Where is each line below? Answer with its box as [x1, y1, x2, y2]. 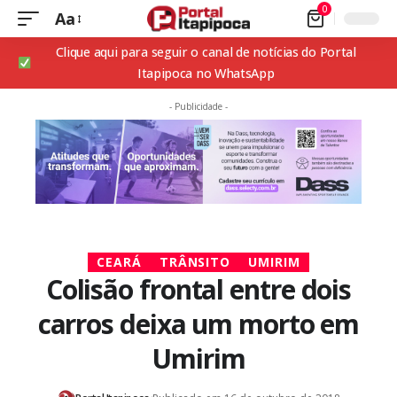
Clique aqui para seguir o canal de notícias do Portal [55, 43, 356, 60]
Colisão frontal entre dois [45, 271, 352, 308]
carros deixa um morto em [37, 306, 360, 343]
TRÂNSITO [159, 253, 231, 271]
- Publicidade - [169, 100, 228, 113]
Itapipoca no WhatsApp [136, 65, 275, 82]
